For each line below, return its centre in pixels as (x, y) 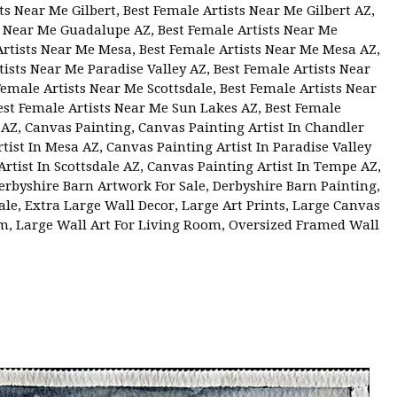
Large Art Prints (234, 205)
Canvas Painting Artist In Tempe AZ (262, 166)
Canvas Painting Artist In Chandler (251, 127)
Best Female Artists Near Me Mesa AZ (258, 49)
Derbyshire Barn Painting (295, 186)
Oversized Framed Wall (304, 225)
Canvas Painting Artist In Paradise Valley (239, 147)
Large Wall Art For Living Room (119, 225)
